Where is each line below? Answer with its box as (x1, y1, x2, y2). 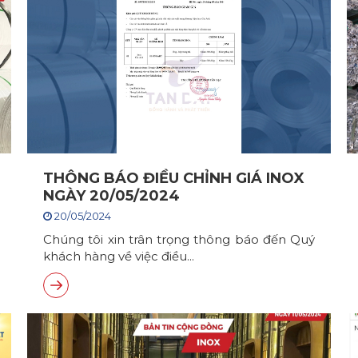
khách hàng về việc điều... (43, 249, 194, 264)
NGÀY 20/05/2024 (43, 187, 180, 205)
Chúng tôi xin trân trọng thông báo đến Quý (43, 232, 315, 247)
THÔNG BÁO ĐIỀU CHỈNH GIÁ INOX (43, 169, 304, 187)
